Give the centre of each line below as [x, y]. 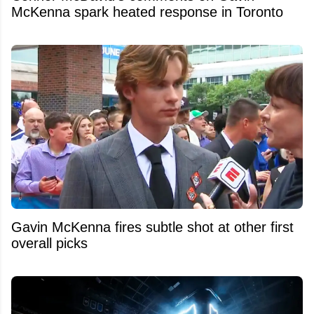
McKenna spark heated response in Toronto [147, 12]
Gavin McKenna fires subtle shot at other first [152, 227]
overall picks [49, 244]
